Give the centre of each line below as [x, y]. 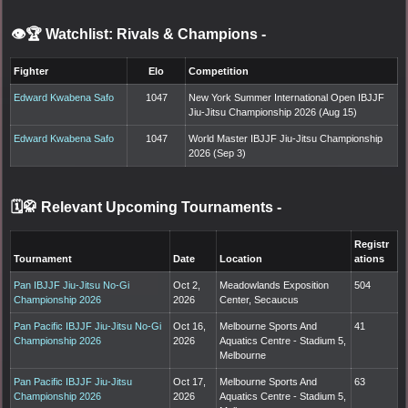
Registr [372, 244]
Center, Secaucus [260, 299]
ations [370, 258]
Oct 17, [190, 381]
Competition [219, 71]
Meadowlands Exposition [275, 285]
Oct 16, [190, 326]
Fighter [31, 71]
